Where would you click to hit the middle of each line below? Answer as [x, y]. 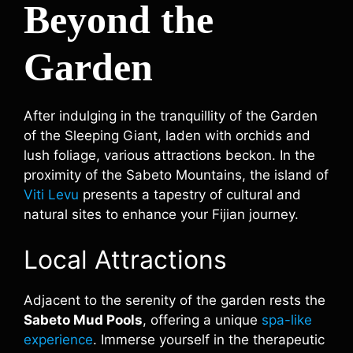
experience [58, 339]
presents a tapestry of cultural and [190, 195]
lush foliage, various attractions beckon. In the [169, 155]
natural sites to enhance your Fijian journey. [161, 214]
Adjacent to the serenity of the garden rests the [175, 300]
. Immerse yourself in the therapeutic [209, 339]
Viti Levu [51, 195]
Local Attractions [125, 259]
